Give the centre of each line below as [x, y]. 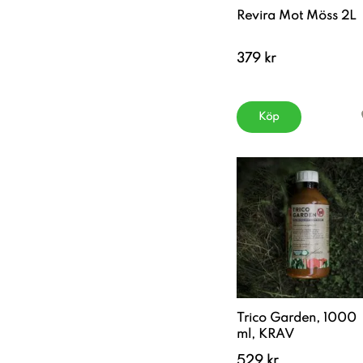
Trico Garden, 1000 [297, 318]
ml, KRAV [265, 335]
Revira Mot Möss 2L [297, 16]
